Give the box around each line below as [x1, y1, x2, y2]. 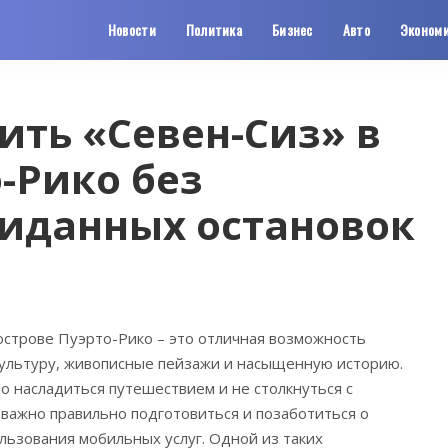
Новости [107, 19, 156, 40]
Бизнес [272, 19, 313, 40]
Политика [185, 19, 243, 40]
